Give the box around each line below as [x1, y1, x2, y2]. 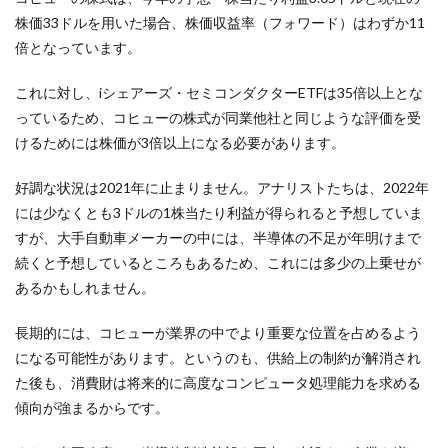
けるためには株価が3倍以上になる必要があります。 [15, 134, 345, 151]
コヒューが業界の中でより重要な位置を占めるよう [99, 324, 421, 341]
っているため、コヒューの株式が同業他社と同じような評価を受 [15, 109, 421, 126]
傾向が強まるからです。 [15, 399, 169, 416]
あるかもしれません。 [15, 279, 155, 296]
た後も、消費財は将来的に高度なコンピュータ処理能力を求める [15, 374, 421, 391]
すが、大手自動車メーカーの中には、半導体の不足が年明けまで [15, 229, 421, 246]
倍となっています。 [15, 39, 141, 56]
